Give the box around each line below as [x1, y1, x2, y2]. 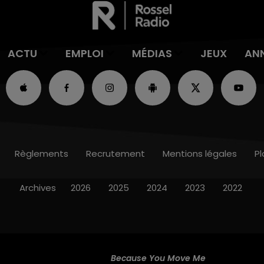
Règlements [14, 147, 68, 160]
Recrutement [85, 147, 145, 160]
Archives [19, 181, 56, 194]
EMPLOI [65, 45, 104, 61]
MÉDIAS [131, 45, 172, 61]
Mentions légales [162, 147, 237, 160]
